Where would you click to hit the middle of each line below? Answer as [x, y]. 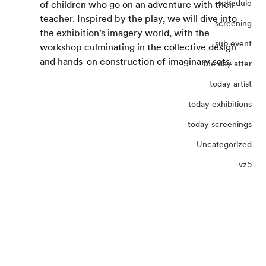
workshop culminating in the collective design [139, 47]
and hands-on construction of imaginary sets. [136, 61]
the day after [228, 63]
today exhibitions [220, 104]
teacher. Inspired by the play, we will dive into [139, 18]
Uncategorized [224, 144]
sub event [234, 43]
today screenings [220, 124]
